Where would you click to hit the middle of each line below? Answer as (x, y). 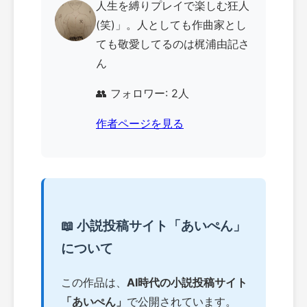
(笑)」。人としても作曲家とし (171, 25)
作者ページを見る (140, 124)
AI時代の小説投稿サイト (187, 283)
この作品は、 (94, 283)
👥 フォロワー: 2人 (143, 94)
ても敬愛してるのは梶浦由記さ (173, 44)
